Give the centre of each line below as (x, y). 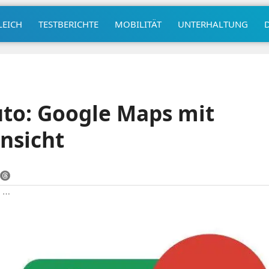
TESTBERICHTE (68, 24)
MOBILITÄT (138, 24)
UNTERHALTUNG (213, 24)
